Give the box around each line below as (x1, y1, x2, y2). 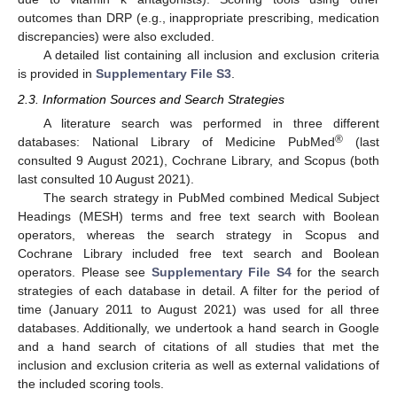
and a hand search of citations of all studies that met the (18, 339, 379, 354)
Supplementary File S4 (151, 264, 292, 279)
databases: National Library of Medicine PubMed (18, 134, 335, 149)
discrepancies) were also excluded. (18, 29, 214, 44)
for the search (291, 264, 379, 279)
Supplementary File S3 (96, 66, 231, 82)
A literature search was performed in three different (43, 115, 379, 130)
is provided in (18, 66, 96, 82)
